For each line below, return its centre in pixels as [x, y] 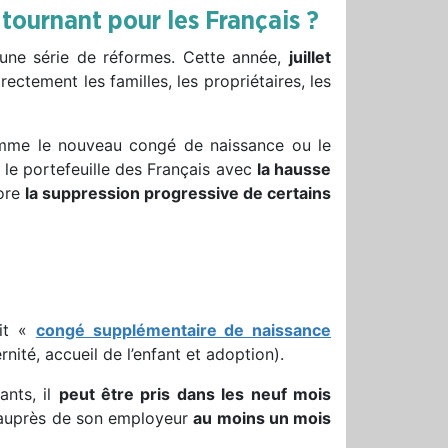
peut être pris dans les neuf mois [195, 393]
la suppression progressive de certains [177, 192]
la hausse [294, 168]
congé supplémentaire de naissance [183, 329]
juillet [310, 56]
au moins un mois [262, 417]
